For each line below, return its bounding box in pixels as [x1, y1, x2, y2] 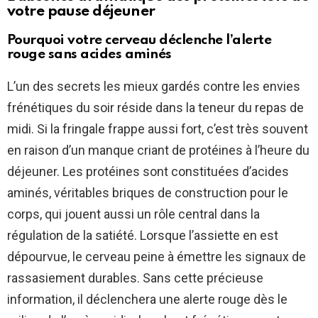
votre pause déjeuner [7, 4, 155, 20]
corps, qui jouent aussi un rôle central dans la [7, 207, 260, 222]
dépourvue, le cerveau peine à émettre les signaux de [7, 249, 306, 265]
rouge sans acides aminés [7, 48, 172, 62]
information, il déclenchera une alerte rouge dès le [7, 292, 287, 307]
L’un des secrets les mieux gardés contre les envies [7, 79, 300, 94]
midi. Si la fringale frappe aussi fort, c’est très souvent [7, 121, 308, 137]
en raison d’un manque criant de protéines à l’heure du [7, 143, 309, 158]
